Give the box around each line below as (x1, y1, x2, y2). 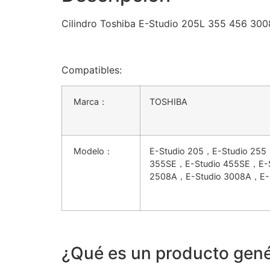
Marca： (71, 96, 107, 107)
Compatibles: (61, 63, 122, 76)
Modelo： (71, 146, 113, 157)
